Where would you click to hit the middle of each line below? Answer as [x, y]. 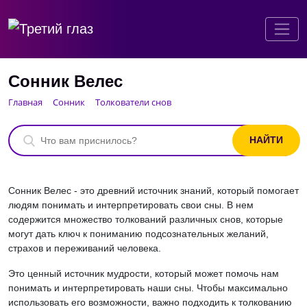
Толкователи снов [133, 102]
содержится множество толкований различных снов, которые [146, 219]
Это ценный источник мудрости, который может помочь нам [144, 273]
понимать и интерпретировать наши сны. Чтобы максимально [148, 287]
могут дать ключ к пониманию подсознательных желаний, [138, 233]
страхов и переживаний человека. [85, 248]
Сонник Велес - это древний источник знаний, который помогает [153, 190]
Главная [25, 102]
